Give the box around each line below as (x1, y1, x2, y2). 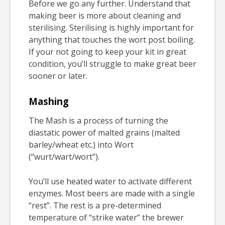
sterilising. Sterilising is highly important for (29, 22, 194, 33)
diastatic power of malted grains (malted (29, 127, 180, 139)
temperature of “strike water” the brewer (29, 212, 184, 223)
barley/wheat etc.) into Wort (29, 139, 134, 151)
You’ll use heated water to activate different (29, 176, 192, 187)
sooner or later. (29, 70, 87, 81)
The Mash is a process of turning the (29, 115, 168, 127)
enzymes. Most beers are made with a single (29, 188, 195, 199)
